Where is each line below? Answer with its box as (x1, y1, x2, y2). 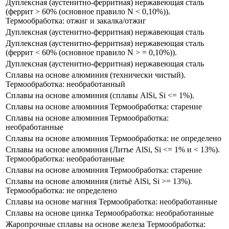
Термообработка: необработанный (6, 79, 125, 88)
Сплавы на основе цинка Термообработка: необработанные (6, 208, 214, 217)
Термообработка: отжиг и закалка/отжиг (6, 16, 146, 25)
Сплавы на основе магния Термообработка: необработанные (6, 197, 217, 206)
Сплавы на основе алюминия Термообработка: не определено (6, 133, 221, 143)
